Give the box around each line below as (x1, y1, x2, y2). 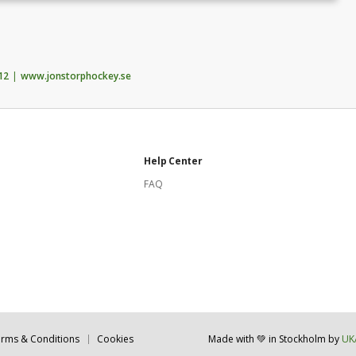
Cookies (97, 332, 133, 346)
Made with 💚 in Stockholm (208, 332, 327, 346)
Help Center (144, 154, 203, 168)
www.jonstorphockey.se (21, 69, 131, 83)
